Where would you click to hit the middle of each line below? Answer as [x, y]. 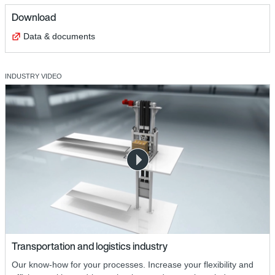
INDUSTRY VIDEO [33, 76]
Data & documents [59, 37]
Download [34, 17]
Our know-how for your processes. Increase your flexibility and [133, 264]
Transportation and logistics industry [90, 246]
